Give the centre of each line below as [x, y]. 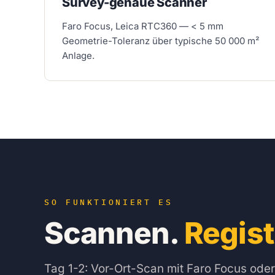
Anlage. [78, 55]
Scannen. [114, 233]
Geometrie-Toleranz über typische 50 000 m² [161, 41]
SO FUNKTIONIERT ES [109, 202]
